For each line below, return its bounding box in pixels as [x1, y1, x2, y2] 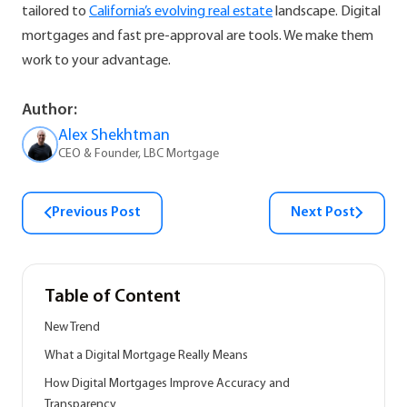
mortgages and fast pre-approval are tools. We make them [22, 29, 373, 44]
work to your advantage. [22, 54, 171, 68]
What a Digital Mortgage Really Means [45, 349, 248, 362]
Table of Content [45, 288, 181, 306]
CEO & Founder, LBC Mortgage [58, 147, 219, 161]
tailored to [22, 5, 89, 19]
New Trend [45, 321, 100, 334]
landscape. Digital [273, 5, 381, 19]
